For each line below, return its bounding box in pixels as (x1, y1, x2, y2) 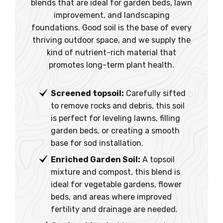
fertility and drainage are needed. (51, 204, 178, 214)
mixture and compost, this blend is (51, 167, 180, 177)
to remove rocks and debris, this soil (51, 101, 185, 111)
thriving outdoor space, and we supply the (32, 35, 191, 45)
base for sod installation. (51, 138, 143, 148)
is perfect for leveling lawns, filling (51, 113, 180, 123)
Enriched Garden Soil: (51, 154, 140, 164)
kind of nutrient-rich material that (47, 47, 176, 57)
